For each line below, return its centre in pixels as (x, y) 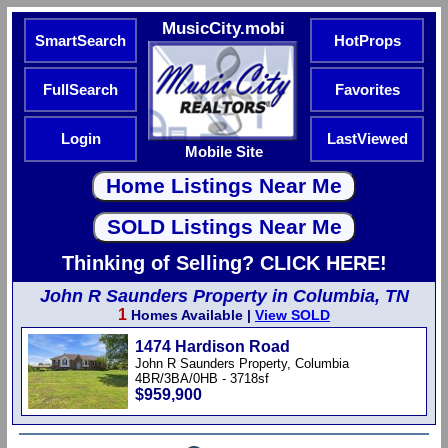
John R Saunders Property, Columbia (242, 363)
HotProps (367, 41)
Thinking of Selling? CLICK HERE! (224, 263)
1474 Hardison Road (212, 346)
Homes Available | (191, 315)
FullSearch (80, 90)
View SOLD (292, 315)
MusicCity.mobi (223, 28)
